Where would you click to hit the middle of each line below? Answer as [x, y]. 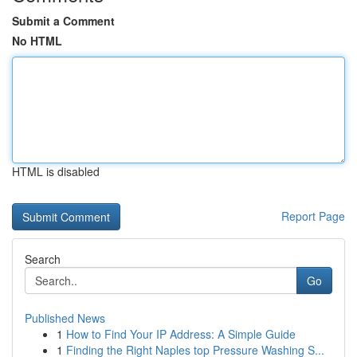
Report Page [313, 216]
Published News [65, 318]
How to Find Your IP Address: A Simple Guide [181, 334]
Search [43, 259]
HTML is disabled [56, 171]
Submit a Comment [63, 21]
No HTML [37, 41]
